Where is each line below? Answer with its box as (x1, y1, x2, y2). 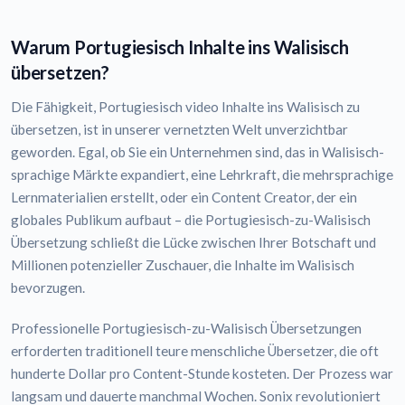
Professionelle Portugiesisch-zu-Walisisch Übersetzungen (11, 320, 362, 337)
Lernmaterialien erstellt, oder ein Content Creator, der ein (11, 189, 357, 206)
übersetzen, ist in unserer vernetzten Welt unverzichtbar (11, 121, 348, 138)
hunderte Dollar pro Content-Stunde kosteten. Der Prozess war (11, 365, 393, 382)
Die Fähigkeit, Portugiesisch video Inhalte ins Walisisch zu (11, 99, 360, 116)
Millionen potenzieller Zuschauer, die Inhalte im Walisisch (11, 257, 354, 274)
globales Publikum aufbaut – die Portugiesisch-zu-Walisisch (11, 212, 371, 229)
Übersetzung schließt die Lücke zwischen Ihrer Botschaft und (11, 234, 376, 251)
